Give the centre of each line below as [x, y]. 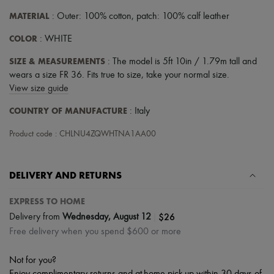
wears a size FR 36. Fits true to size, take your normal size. [119, 76]
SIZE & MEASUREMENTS [57, 62]
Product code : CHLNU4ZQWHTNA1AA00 [83, 134]
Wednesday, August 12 [107, 217]
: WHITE [55, 39]
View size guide [39, 89]
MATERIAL [29, 17]
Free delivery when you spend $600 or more [95, 232]
